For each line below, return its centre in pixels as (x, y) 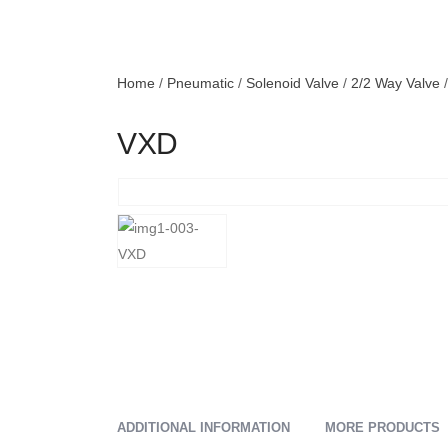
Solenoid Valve (292, 83)
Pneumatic (200, 83)
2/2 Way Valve (395, 83)
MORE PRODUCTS (382, 427)
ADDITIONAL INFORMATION (203, 427)
